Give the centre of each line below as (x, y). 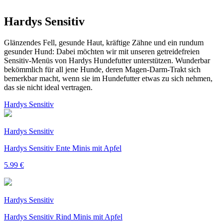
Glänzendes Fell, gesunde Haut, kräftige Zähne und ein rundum (104, 42)
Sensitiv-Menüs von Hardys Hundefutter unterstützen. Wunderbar (107, 60)
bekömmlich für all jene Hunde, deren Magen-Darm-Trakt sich (102, 69)
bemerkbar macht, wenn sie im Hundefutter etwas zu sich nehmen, (108, 78)
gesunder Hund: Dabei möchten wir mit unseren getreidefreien (102, 51)
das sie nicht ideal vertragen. (48, 87)
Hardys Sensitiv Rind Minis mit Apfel (63, 217)
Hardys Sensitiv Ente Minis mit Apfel (63, 148)
